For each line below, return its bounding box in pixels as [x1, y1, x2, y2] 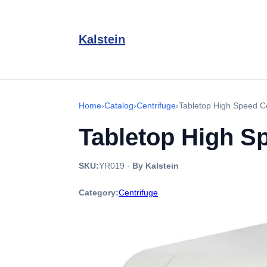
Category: [79, 188, 119, 197]
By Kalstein [132, 161, 179, 170]
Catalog [104, 101, 133, 110]
